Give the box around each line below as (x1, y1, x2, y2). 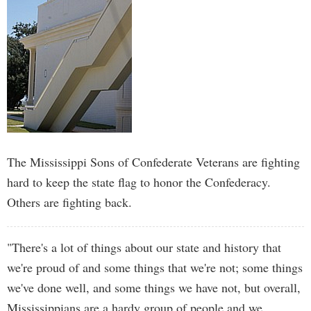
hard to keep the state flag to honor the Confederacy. (7, 174, 271, 190)
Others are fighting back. (7, 194, 132, 210)
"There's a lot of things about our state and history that (7, 239, 281, 255)
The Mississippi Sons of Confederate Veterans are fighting (7, 153, 300, 170)
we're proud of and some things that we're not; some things (7, 259, 303, 276)
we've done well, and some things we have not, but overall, (7, 279, 301, 296)
